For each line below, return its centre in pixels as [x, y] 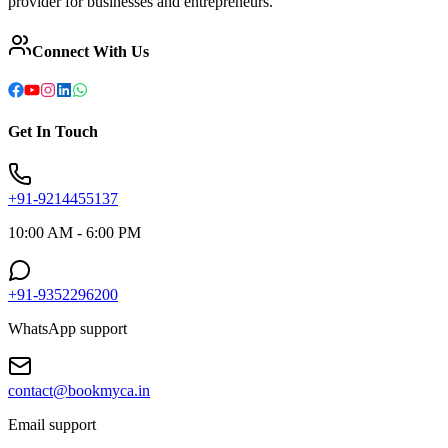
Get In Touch [53, 132]
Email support [52, 425]
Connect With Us [90, 51]
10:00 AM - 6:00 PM [74, 233]
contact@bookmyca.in [79, 391]
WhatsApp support [67, 329]
